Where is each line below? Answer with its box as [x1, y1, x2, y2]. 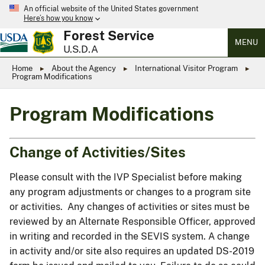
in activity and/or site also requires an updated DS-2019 [9, 245, 254, 257]
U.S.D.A [63, 43, 99, 55]
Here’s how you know [24, 14, 93, 23]
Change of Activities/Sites [9, 143, 186, 160]
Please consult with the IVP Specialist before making [9, 171, 242, 183]
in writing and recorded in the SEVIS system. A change [9, 230, 250, 242]
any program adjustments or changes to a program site [9, 186, 251, 198]
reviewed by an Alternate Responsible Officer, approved [9, 215, 256, 227]
